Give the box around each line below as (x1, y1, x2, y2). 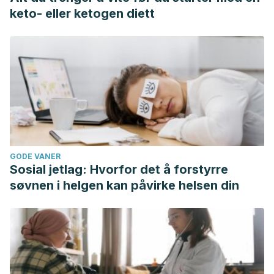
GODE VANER (10, 152, 61, 161)
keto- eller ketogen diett (10, 6, 155, 21)
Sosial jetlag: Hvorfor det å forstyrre (10, 162, 228, 177)
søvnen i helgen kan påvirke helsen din (10, 178, 239, 193)
